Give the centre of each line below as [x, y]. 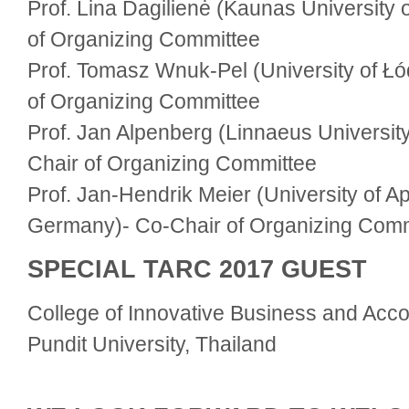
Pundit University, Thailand [152, 344]
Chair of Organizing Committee [172, 163]
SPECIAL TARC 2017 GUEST [197, 269]
